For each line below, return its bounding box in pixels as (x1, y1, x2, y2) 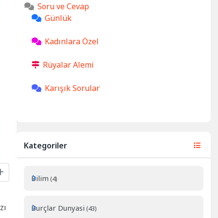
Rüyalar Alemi (43, 59, 94, 70)
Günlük (45, 12, 72, 23)
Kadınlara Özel (45, 36, 99, 47)
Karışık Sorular (45, 82, 100, 93)
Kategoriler (24, 140, 68, 151)
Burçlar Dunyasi (31, 203, 85, 213)
